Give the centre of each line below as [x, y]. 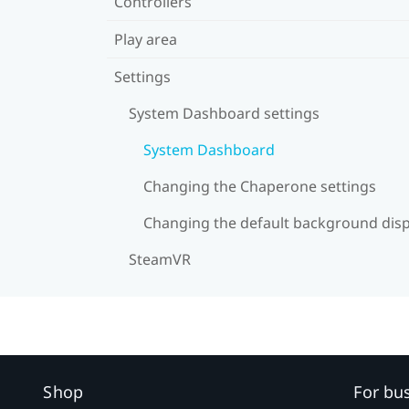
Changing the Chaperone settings [260, 186]
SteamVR [160, 259]
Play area [146, 39]
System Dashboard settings [224, 113]
